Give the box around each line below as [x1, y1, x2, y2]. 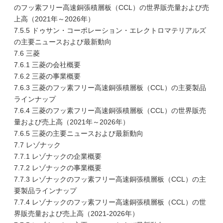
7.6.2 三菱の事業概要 [14, 72, 81, 80]
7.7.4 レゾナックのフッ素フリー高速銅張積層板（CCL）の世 [14, 198, 206, 206]
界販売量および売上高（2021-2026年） [14, 210, 139, 218]
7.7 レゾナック [14, 141, 61, 149]
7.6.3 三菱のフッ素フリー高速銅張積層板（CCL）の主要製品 [14, 84, 206, 92]
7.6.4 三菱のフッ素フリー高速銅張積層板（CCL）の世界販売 [14, 107, 206, 114]
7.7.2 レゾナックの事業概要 [14, 164, 102, 172]
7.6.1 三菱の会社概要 [14, 61, 81, 69]
